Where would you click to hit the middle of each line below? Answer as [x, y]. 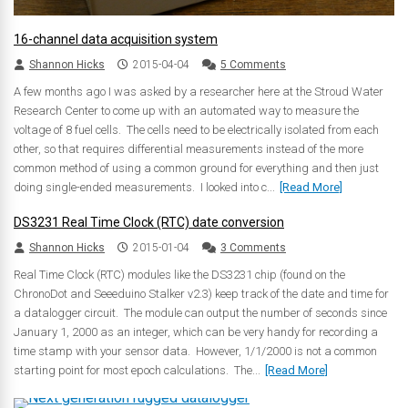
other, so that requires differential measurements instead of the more [189, 148]
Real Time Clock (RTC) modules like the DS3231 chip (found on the [179, 274]
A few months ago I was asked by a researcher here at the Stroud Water [199, 91]
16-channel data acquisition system [116, 39]
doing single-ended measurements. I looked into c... [144, 187]
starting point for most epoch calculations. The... [137, 370]
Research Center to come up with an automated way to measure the [186, 110]
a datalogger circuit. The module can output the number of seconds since [200, 312]
